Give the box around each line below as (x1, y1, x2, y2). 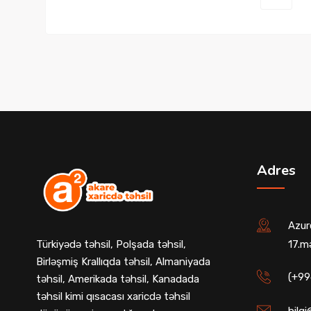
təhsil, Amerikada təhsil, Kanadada (36, 273, 199, 286)
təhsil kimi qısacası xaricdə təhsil (36, 290, 190, 303)
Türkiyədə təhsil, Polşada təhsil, (36, 238, 186, 251)
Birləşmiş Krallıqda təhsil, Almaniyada (36, 255, 210, 269)
